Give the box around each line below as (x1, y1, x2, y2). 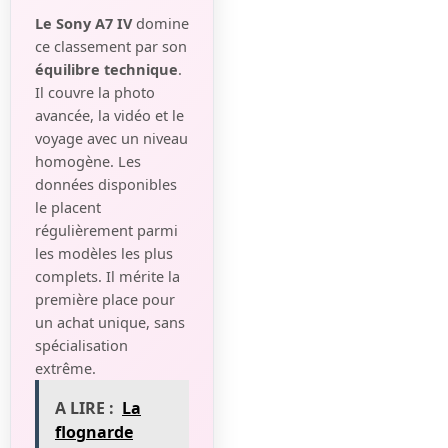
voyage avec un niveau (35, 127, 188, 148)
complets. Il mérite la (35, 265, 180, 286)
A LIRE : (55, 396, 114, 419)
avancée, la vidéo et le (35, 104, 184, 125)
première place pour (35, 288, 175, 309)
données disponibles (35, 173, 177, 194)
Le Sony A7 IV (35, 12, 132, 33)
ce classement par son (35, 35, 187, 56)
